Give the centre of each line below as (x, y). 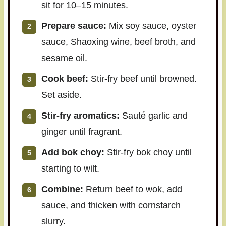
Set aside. (61, 95)
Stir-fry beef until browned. (142, 78)
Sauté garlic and (153, 115)
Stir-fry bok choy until (148, 152)
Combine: (62, 189)
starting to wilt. (70, 168)
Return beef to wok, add (132, 189)
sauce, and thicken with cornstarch (111, 205)
